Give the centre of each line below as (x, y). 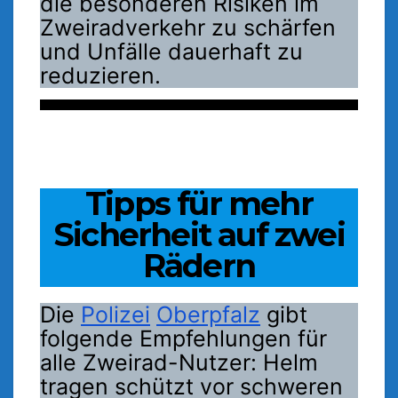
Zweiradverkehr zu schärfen (188, 28)
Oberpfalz (208, 315)
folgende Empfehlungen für (183, 339)
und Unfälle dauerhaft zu (171, 52)
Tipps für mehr (199, 204)
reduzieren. (100, 76)
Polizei (115, 315)
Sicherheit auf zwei (199, 235)
